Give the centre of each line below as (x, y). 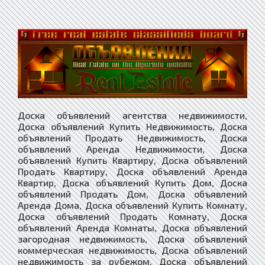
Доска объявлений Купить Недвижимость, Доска (132, 127)
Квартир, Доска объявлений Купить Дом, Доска (132, 183)
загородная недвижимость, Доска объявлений (132, 239)
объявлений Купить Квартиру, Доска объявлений (132, 160)
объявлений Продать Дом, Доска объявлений (132, 194)
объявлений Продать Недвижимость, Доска (132, 138)
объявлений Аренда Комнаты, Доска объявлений (132, 228)
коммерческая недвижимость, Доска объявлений (132, 250)
